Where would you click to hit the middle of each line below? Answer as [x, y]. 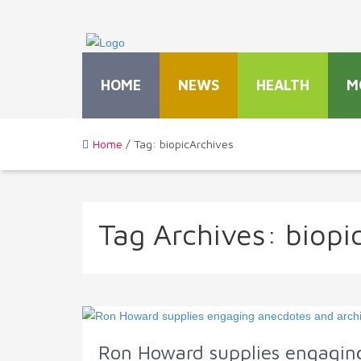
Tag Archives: [192, 234]
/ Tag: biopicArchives [178, 144]
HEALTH [283, 85]
